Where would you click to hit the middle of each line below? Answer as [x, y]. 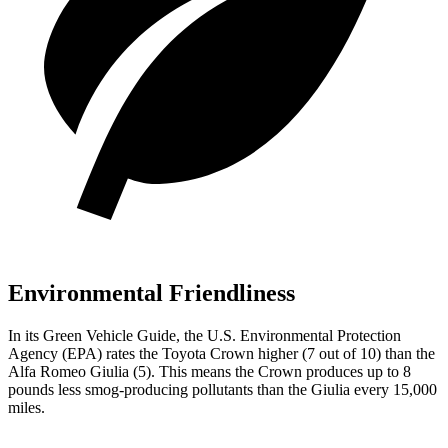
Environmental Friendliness [151, 292]
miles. [26, 407]
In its [25, 335]
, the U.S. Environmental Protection [288, 335]
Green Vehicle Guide [109, 335]
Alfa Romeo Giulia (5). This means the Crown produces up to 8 [209, 371]
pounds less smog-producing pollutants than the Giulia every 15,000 [222, 389]
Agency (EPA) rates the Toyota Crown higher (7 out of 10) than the [221, 353]
